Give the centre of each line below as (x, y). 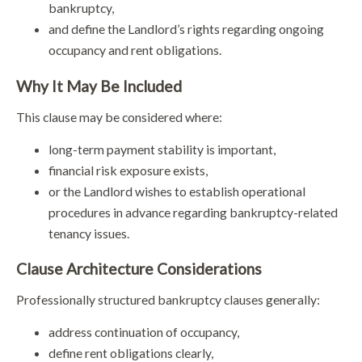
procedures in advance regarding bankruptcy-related (193, 212)
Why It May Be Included (99, 86)
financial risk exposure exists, (128, 170)
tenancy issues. (89, 233)
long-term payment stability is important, (162, 149)
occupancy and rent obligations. (135, 50)
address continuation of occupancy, (144, 331)
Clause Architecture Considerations (139, 268)
